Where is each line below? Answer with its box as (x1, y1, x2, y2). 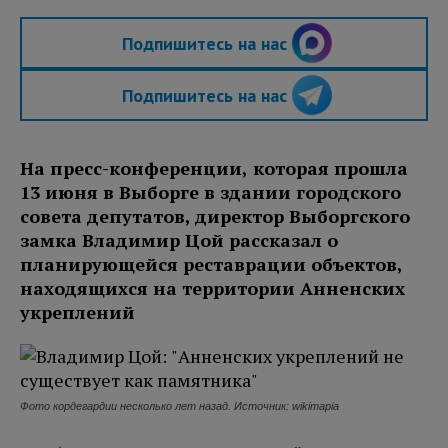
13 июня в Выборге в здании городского (20, 180, 401, 205)
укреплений (20, 300, 135, 325)
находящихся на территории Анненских (20, 276, 405, 301)
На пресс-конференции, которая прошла (20, 156, 408, 181)
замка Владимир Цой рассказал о (20, 228, 338, 253)
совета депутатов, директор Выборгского (20, 204, 410, 229)
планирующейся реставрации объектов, (20, 252, 403, 277)
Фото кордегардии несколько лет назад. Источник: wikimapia (20, 400, 339, 413)
